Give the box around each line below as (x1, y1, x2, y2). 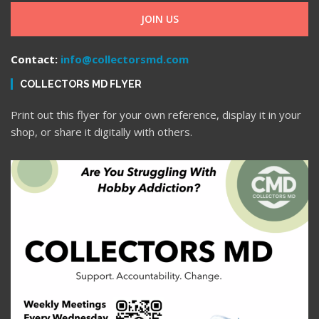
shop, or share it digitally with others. (11, 124, 192, 139)
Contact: (11, 51, 58, 66)
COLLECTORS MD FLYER (20, 78, 142, 90)
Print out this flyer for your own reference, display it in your (11, 107, 301, 122)
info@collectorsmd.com (61, 51, 189, 66)
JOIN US (140, 11, 179, 26)
